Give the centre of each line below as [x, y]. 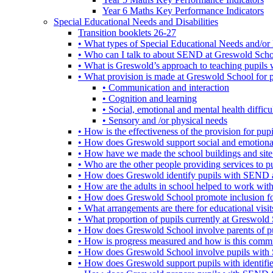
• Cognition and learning [150, 98]
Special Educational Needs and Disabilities [136, 21]
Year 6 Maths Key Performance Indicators [183, 10]
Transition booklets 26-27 [127, 32]
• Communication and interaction [166, 87]
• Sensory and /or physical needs [165, 120]
